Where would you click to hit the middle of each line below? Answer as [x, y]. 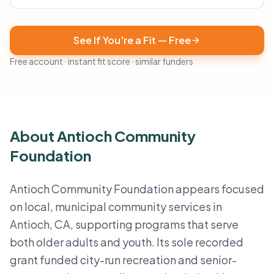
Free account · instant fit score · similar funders [102, 61]
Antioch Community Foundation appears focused [137, 189]
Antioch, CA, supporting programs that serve [124, 224]
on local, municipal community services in [116, 206]
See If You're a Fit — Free [132, 40]
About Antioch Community [103, 136]
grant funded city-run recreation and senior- [123, 260]
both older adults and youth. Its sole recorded [127, 242]
